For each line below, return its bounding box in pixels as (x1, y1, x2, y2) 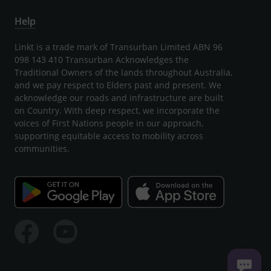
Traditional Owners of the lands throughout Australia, (15, 66, 232, 78)
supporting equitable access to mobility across (15, 129, 203, 142)
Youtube (53, 247, 91, 261)
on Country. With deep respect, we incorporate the (15, 104, 220, 116)
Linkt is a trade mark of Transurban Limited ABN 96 (15, 41, 223, 53)
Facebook (14, 247, 57, 261)
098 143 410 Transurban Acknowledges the (15, 53, 189, 65)
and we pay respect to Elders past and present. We (15, 79, 221, 91)
